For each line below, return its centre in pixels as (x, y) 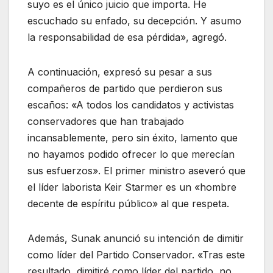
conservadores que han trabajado (106, 121)
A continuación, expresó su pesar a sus (120, 72)
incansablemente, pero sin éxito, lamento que (133, 137)
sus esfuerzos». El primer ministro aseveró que (136, 170)
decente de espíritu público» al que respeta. (128, 203)
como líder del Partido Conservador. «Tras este (136, 254)
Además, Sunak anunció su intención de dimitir (136, 238)
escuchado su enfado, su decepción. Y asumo (134, 20)
